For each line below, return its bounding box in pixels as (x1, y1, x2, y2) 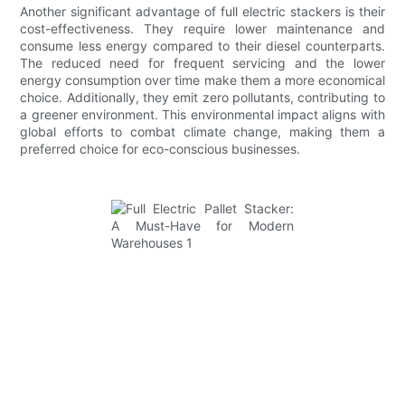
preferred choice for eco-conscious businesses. (20, 140, 301, 156)
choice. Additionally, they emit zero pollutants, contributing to (20, 89, 385, 105)
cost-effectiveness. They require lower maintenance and (20, 20, 385, 36)
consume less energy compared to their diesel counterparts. (20, 37, 385, 53)
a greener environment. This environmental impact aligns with (20, 106, 385, 122)
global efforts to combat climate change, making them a (20, 123, 385, 139)
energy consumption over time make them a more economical (20, 71, 385, 88)
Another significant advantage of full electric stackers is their (20, 3, 385, 19)
